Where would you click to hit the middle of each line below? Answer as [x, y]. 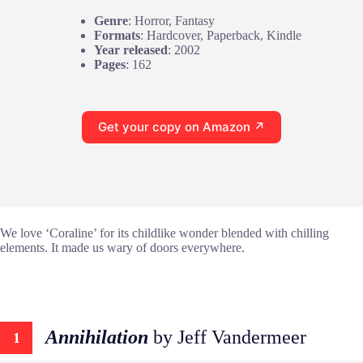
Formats [117, 35]
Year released [131, 49]
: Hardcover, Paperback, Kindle [221, 35]
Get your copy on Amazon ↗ [181, 127]
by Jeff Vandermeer [227, 337]
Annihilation [97, 337]
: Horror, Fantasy [171, 20]
